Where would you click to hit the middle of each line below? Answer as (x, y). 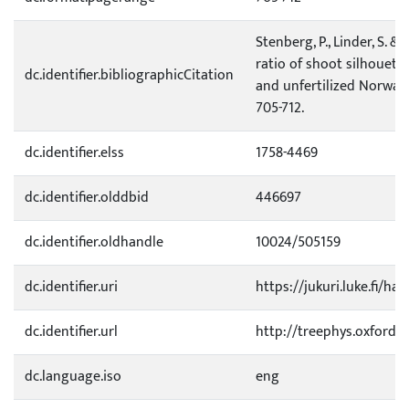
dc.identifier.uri (71, 287)
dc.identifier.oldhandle (94, 242)
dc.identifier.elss (74, 153)
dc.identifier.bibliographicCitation (129, 75)
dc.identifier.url (71, 332)
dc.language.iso (73, 377)
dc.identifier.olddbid (87, 198)
